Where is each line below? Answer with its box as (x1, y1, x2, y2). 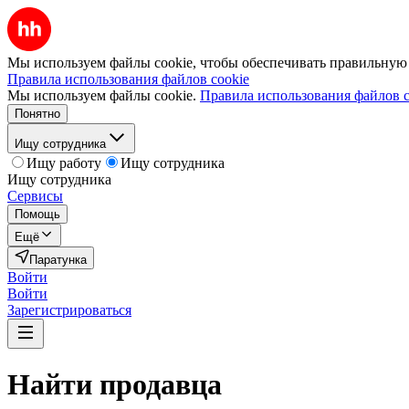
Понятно (15, 107, 60, 121)
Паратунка (29, 253, 87, 267)
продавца (100, 368, 222, 402)
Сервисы (7, 188, 63, 204)
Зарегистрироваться (7, 302, 131, 318)
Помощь (15, 207, 60, 221)
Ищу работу (26, 155, 101, 171)
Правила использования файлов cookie (7, 71, 249, 87)
